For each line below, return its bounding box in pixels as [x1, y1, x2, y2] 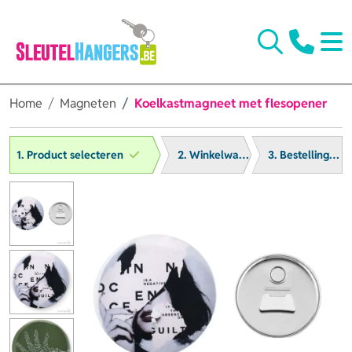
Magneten [60, 95, 116, 112]
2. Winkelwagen [238, 147, 249, 162]
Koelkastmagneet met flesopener [134, 95, 327, 112]
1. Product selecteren [16, 147, 123, 162]
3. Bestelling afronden [329, 147, 340, 162]
